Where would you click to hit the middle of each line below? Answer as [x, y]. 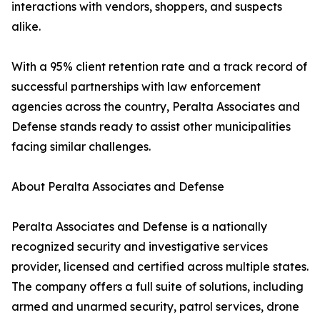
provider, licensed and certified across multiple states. [160, 267]
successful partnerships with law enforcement [136, 87]
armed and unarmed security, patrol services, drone [155, 307]
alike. [26, 27]
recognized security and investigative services [140, 247]
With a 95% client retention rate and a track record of [159, 67]
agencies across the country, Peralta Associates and [156, 107]
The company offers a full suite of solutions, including [157, 287]
